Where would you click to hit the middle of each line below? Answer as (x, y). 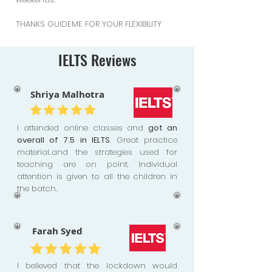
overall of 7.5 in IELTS (63, 140)
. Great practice (144, 140)
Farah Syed (57, 231)
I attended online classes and (83, 128)
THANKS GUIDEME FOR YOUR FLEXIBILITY (89, 24)
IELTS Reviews (97, 59)
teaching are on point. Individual (97, 164)
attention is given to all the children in (97, 176)
